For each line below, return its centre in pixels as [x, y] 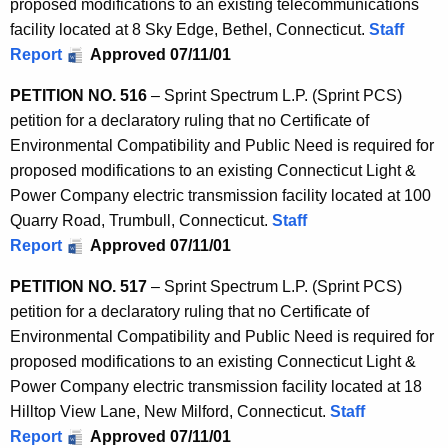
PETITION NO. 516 [78, 96]
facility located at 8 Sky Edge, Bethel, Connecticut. [189, 30]
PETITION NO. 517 [78, 287]
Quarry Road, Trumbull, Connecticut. [141, 221]
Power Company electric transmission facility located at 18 [216, 387]
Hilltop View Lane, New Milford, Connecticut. [170, 412]
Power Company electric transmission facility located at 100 [220, 196]
